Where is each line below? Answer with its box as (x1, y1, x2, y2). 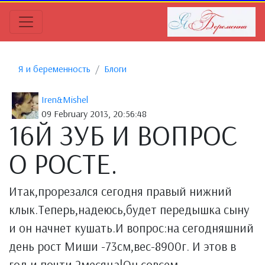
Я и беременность (18, 63, 91, 75)
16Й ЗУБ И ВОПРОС (9, 117, 237, 153)
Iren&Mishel (41, 93, 88, 105)
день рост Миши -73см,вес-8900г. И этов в (9, 238, 236, 254)
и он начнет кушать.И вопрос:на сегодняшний (9, 220, 254, 235)
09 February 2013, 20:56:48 (41, 108, 147, 119)
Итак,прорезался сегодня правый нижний (9, 183, 232, 199)
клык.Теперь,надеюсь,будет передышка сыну (9, 202, 249, 217)
